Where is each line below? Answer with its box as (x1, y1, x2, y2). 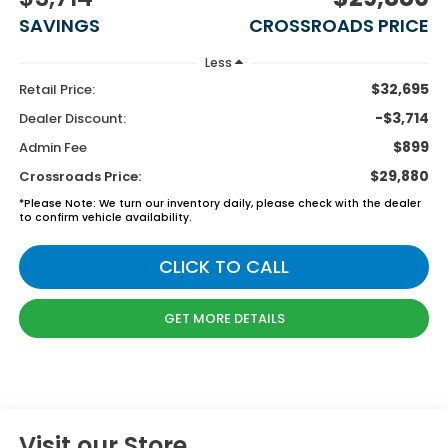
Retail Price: (18, 80, 95, 100)
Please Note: (23, 196, 96, 212)
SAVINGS (18, 12, 100, 38)
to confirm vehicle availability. (18, 210, 192, 226)
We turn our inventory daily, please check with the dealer (95, 196, 421, 212)
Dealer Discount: (18, 109, 126, 129)
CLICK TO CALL (159, 254, 289, 280)
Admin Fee (18, 138, 87, 158)
